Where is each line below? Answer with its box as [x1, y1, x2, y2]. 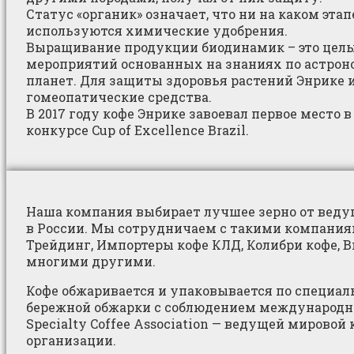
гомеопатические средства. [26, 88, 212, 105]
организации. [26, 331, 116, 348]
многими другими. [26, 252, 156, 269]
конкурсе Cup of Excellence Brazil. [26, 121, 249, 138]
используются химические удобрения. [26, 21, 288, 39]
